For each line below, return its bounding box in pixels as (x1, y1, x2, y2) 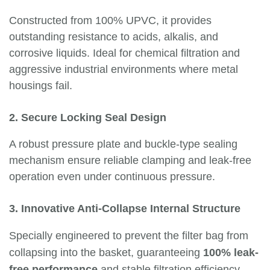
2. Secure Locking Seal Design (9, 111, 166, 124)
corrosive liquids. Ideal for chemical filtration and (9, 47, 240, 59)
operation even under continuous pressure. (9, 171, 215, 183)
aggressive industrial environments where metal (9, 63, 238, 75)
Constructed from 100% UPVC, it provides (9, 14, 212, 27)
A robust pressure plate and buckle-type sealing (9, 138, 237, 150)
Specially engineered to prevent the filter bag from (9, 230, 248, 242)
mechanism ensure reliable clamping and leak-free (9, 154, 251, 166)
